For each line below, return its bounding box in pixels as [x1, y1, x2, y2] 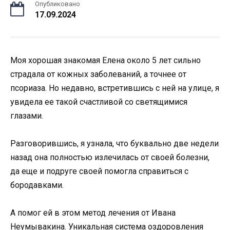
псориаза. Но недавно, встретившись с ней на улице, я [10, 83, 219, 93]
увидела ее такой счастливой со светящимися [10, 97, 187, 107]
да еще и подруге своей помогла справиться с [10, 166, 188, 177]
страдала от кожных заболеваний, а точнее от [10, 69, 186, 79]
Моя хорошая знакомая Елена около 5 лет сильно [10, 55, 201, 65]
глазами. [10, 111, 43, 121]
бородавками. [10, 180, 64, 190]
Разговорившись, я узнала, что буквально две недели [10, 139, 219, 149]
